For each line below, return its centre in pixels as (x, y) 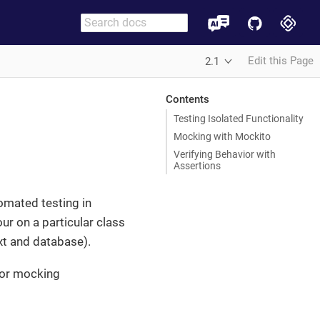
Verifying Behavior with (225, 154)
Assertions (197, 165)
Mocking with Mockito (222, 136)
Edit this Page (281, 61)
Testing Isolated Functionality (239, 118)
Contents (187, 99)
